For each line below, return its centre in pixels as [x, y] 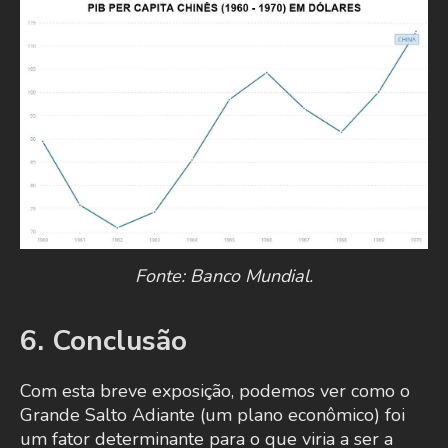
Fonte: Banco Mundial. [224, 276]
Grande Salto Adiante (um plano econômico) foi [212, 415]
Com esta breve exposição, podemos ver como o [215, 391]
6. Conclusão [103, 341]
